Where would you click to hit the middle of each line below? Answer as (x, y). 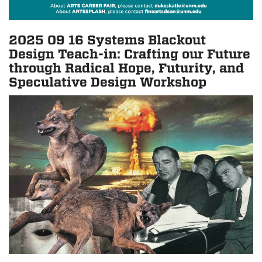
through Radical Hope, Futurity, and (126, 68)
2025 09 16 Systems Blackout (107, 39)
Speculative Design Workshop (108, 82)
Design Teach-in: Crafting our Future (130, 54)
